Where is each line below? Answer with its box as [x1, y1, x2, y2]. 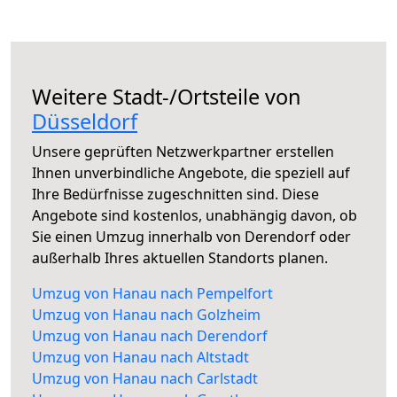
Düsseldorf [32, 107, 137, 136]
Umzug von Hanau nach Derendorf [32, 326, 268, 346]
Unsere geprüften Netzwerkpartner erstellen [32, 142, 334, 162]
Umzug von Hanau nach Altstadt [32, 347, 249, 368]
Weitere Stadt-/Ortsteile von [32, 82, 301, 112]
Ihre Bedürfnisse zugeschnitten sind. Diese [32, 184, 319, 205]
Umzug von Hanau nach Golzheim [32, 305, 261, 325]
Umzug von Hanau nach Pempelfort [32, 284, 273, 304]
